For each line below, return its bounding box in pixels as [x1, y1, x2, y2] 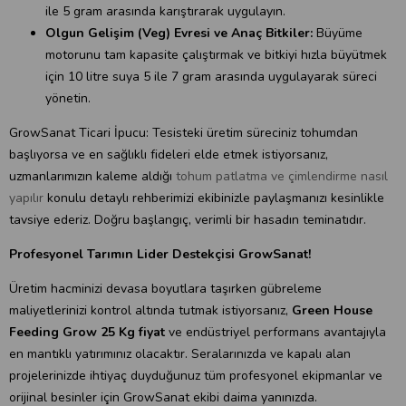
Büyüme [313, 24, 362, 42]
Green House [292, 302, 372, 319]
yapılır [9, 189, 43, 207]
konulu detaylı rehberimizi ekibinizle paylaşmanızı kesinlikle [43, 189, 384, 207]
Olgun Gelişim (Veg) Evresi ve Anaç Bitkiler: [45, 24, 313, 42]
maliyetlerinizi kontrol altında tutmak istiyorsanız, [9, 302, 292, 319]
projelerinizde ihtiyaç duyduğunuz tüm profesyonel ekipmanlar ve [9, 367, 382, 384]
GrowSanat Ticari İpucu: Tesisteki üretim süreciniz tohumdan [9, 124, 358, 141]
